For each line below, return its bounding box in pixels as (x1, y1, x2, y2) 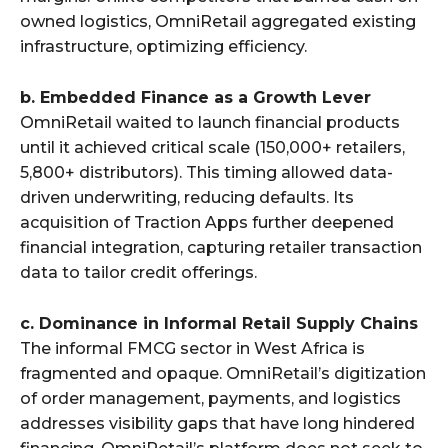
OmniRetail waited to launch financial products (20, 112, 400, 132)
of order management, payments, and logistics (20, 388, 401, 408)
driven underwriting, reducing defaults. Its (20, 187, 354, 207)
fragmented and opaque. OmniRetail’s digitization (20, 363, 426, 383)
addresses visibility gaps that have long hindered (20, 413, 415, 433)
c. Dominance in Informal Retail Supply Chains (20, 313, 418, 333)
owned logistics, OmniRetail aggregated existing (20, 11, 416, 31)
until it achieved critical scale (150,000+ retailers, (20, 137, 405, 157)
